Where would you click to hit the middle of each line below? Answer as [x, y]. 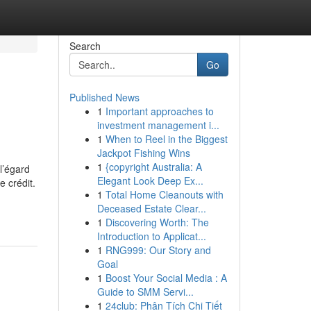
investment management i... [158, 125]
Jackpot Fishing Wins [143, 153]
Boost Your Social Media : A [166, 278]
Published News [104, 97]
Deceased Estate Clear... [151, 208]
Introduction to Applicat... [151, 236]
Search [85, 46]
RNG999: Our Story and [158, 250]
